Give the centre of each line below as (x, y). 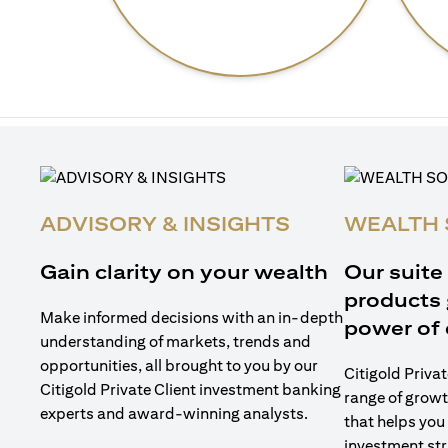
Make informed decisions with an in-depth (191, 317)
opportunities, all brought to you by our (179, 365)
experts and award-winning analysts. (174, 413)
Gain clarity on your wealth (184, 271)
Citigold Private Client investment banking (190, 389)
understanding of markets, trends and (175, 341)
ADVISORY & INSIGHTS (165, 223)
